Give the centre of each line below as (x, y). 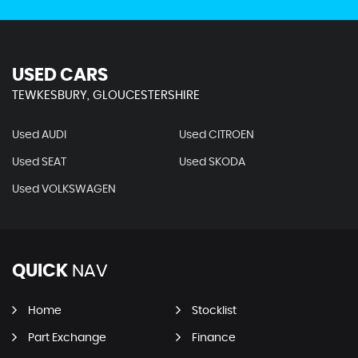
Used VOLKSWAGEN (64, 189)
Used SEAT (39, 162)
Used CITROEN (216, 135)
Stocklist (214, 310)
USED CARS (60, 75)
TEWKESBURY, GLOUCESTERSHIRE (106, 95)
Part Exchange (67, 338)
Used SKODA (212, 162)
